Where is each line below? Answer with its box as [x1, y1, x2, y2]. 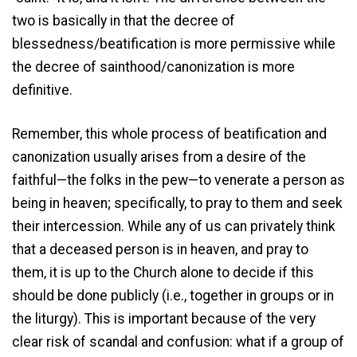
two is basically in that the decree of [12, 12, 235, 29]
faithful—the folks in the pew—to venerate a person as [12, 172, 345, 189]
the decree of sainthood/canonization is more [12, 58, 295, 75]
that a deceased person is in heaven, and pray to [12, 241, 308, 258]
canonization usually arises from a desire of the [12, 149, 306, 166]
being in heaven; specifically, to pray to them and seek [12, 195, 343, 212]
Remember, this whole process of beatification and [12, 126, 327, 143]
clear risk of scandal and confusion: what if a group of [12, 334, 344, 351]
